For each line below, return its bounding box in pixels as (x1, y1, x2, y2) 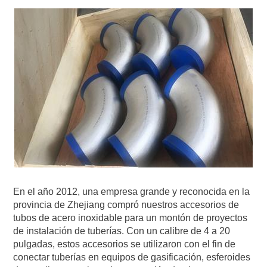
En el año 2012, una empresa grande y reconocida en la (13, 187, 250, 197)
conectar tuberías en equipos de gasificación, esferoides (13, 252, 251, 262)
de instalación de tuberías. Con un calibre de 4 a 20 (13, 226, 231, 236)
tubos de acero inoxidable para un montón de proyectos (13, 213, 248, 223)
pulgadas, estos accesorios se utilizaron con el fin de (13, 239, 236, 249)
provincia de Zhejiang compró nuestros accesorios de (13, 200, 240, 210)
